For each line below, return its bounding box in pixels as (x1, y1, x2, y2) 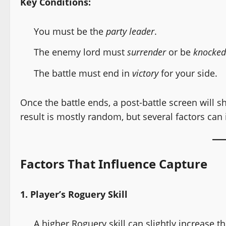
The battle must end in (34, 67, 132, 79)
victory (132, 67, 158, 79)
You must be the (34, 25, 106, 37)
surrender (127, 46, 166, 59)
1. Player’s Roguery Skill (20, 188, 128, 200)
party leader (106, 25, 154, 37)
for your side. (158, 67, 217, 79)
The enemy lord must (34, 46, 127, 59)
